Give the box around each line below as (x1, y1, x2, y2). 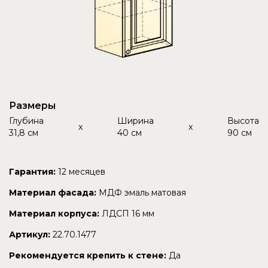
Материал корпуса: (9, 208, 99, 220)
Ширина (117, 115, 154, 127)
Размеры (9, 100, 56, 112)
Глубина (9, 115, 44, 127)
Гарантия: (9, 166, 56, 178)
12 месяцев (58, 166, 105, 178)
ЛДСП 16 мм (102, 208, 154, 220)
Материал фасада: (9, 187, 96, 199)
